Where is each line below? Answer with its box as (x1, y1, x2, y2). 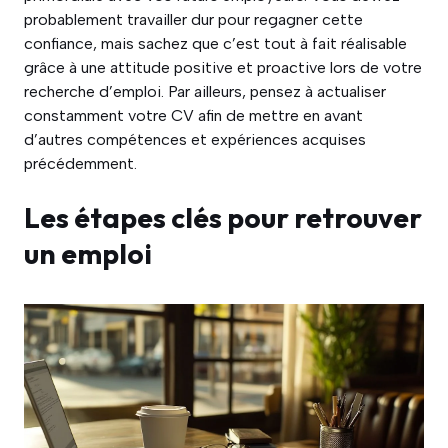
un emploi (24, 236, 152, 272)
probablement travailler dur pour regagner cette (24, 10, 363, 30)
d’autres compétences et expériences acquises (24, 130, 366, 150)
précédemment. (24, 154, 137, 174)
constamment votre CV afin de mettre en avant (24, 106, 363, 126)
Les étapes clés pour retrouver (24, 200, 422, 236)
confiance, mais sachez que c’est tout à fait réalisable (24, 34, 407, 54)
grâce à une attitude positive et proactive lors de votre (24, 58, 422, 78)
